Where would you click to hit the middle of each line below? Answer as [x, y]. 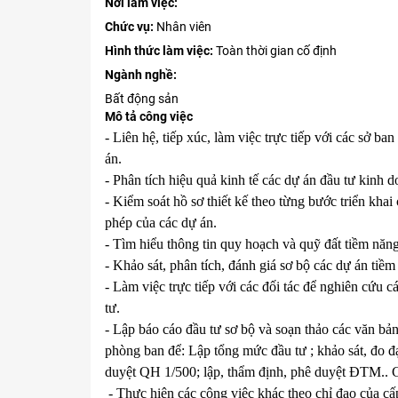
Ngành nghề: [141, 75]
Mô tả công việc [149, 117]
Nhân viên [183, 27]
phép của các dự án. [161, 223]
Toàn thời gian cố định [275, 51]
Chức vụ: [129, 27]
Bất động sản [142, 99]
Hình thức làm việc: [159, 51]
